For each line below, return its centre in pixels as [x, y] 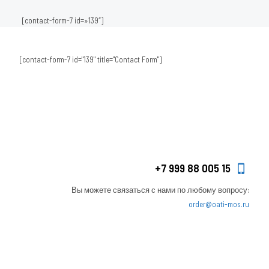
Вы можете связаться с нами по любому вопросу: [160, 190]
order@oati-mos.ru [219, 204]
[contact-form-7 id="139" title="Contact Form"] [91, 59]
